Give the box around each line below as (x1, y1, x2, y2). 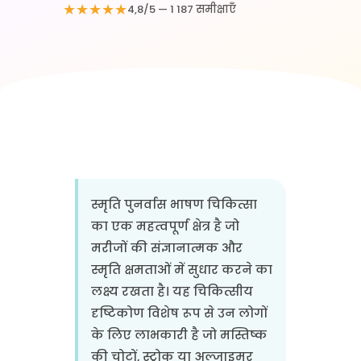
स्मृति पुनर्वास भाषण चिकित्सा (90, 196, 257, 213)
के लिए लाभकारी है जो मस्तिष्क (90, 326, 267, 343)
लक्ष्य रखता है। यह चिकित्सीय (90, 283, 253, 300)
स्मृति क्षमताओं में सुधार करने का (90, 261, 272, 278)
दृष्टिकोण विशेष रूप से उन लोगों (90, 305, 268, 322)
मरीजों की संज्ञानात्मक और (90, 239, 243, 256)
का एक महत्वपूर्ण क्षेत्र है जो (90, 218, 239, 234)
